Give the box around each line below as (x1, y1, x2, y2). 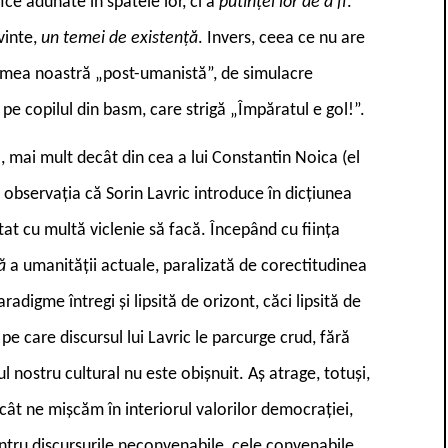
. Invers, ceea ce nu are (198, 28, 365, 48)
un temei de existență (41, 28, 198, 48)
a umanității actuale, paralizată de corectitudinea (10, 256, 367, 276)
